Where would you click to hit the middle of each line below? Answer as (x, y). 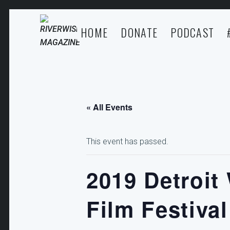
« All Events (109, 107)
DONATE (139, 32)
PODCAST (193, 32)
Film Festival (157, 209)
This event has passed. (127, 141)
